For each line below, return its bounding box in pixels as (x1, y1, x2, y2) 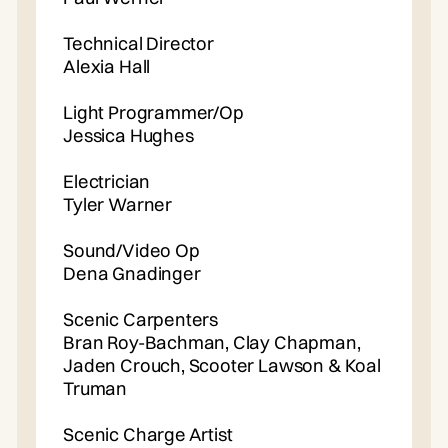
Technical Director (63, 31, 214, 55)
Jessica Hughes (63, 123, 194, 147)
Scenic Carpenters (63, 307, 219, 331)
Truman (63, 376, 128, 400)
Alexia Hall (63, 54, 151, 78)
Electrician (63, 169, 151, 193)
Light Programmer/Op (63, 100, 244, 124)
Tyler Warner (63, 192, 172, 216)
